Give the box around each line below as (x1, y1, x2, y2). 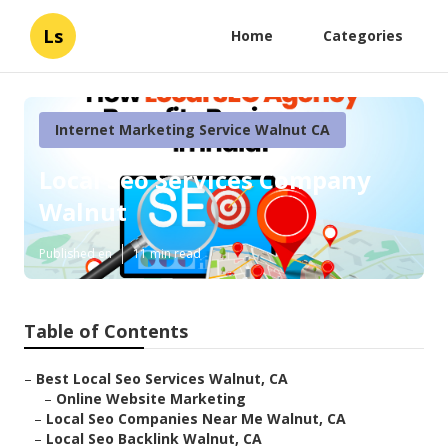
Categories (323, 26, 403, 45)
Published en (39, 245, 112, 263)
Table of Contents (24, 319, 188, 344)
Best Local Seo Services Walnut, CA (36, 369, 288, 389)
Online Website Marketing (56, 389, 246, 409)
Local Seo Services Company (39, 163, 371, 197)
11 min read (133, 245, 201, 263)
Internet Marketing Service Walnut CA (55, 120, 330, 139)
